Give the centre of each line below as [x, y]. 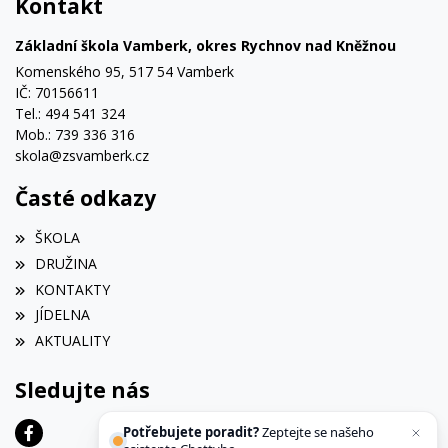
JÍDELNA [63, 315]
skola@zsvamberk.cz [82, 155]
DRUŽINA [66, 263]
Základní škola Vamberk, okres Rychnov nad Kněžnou [205, 45]
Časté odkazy [85, 197]
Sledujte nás [82, 389]
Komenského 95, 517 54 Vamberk [124, 71]
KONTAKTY [73, 289]
